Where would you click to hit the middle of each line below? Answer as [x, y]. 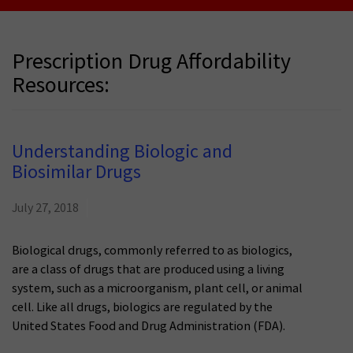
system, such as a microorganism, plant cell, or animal [157, 289]
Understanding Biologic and [122, 152]
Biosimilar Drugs [76, 173]
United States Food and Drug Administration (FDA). [149, 327]
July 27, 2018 [45, 208]
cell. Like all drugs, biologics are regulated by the [142, 308]
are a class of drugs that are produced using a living [148, 270]
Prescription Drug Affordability [151, 62]
